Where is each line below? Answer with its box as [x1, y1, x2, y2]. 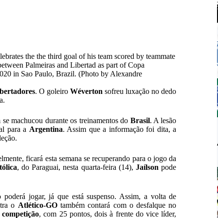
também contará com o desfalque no [57, 201, 177, 210]
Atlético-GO [18, 201, 57, 210]
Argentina [29, 125, 63, 134]
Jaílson [136, 163, 159, 172]
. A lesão [149, 116, 177, 125]
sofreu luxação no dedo [102, 87, 177, 96]
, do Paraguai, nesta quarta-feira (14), [17, 163, 136, 172]
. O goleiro [35, 87, 70, 96]
